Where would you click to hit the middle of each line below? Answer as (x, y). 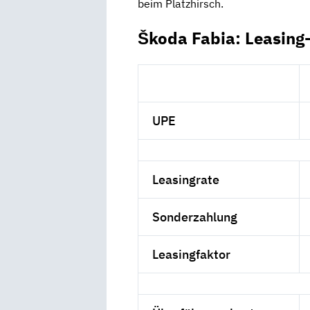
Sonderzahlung (195, 217)
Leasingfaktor (192, 254)
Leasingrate (186, 179)
